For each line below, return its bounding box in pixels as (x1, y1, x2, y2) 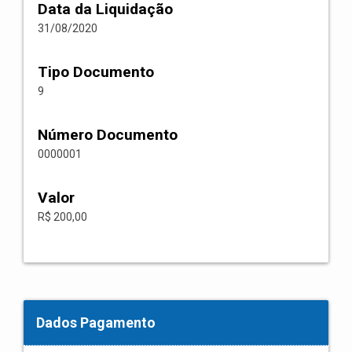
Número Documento (38, 126, 178, 144)
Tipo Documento (38, 63, 154, 81)
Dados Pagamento (36, 314, 156, 331)
